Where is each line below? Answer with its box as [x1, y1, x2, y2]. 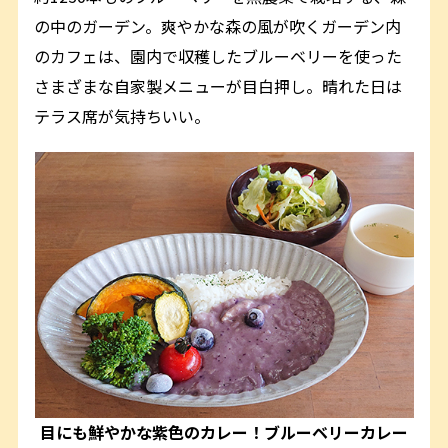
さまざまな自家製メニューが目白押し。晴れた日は [34, 74, 403, 99]
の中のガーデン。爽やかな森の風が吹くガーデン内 [34, 14, 402, 39]
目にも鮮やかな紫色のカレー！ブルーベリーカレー [40, 420, 408, 445]
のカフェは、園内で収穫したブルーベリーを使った [34, 44, 403, 69]
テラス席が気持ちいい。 [34, 104, 211, 129]
